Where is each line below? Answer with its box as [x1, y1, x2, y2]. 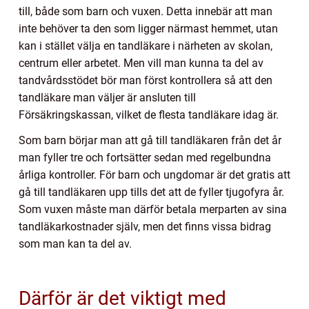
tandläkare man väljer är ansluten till [19, 91, 196, 105]
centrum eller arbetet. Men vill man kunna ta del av [19, 57, 263, 70]
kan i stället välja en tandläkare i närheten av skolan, [19, 39, 272, 53]
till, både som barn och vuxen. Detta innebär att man [19, 5, 272, 19]
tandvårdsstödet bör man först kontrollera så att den [19, 74, 272, 88]
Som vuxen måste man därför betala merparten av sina [19, 203, 287, 217]
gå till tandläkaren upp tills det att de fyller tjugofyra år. [19, 186, 284, 199]
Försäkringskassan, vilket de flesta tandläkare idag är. [19, 108, 279, 122]
